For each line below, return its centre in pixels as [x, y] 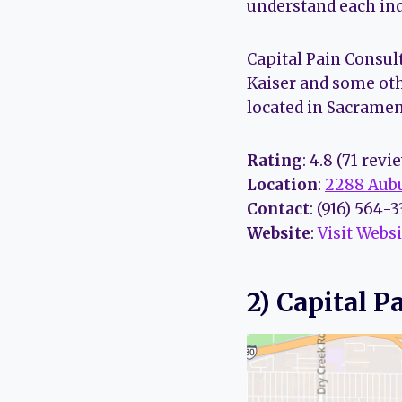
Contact [278, 210]
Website [279, 234]
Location [282, 185]
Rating [275, 161]
